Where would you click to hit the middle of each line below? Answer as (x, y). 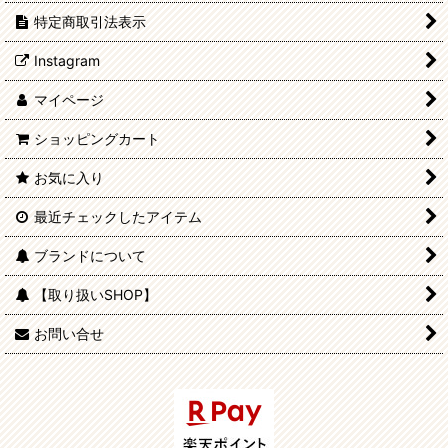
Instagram (67, 61)
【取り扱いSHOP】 (96, 295)
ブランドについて (90, 256)
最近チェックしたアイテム (118, 217)
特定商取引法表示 (90, 22)
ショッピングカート (97, 139)
